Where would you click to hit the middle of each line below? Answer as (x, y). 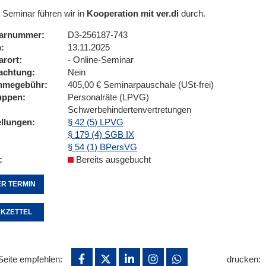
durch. (192, 13)
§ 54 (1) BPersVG (102, 147)
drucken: (245, 259)
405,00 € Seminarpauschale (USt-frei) (141, 85)
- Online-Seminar (101, 60)
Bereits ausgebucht (112, 159)
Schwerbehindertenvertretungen (129, 110)
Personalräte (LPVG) (108, 97)
